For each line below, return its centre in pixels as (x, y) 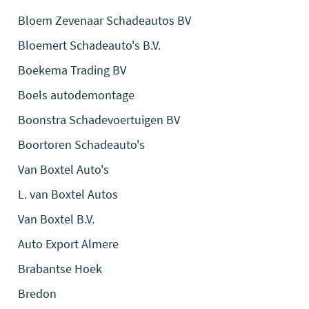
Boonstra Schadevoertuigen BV (99, 120)
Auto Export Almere (69, 244)
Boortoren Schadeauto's (82, 144)
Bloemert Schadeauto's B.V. (90, 45)
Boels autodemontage (77, 95)
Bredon (38, 293)
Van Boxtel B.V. (57, 219)
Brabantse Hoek (60, 269)
